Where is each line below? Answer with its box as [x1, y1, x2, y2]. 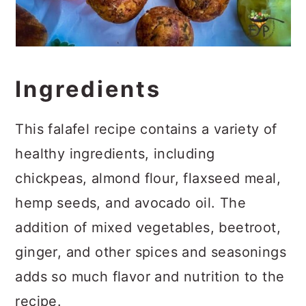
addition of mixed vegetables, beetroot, [15, 219, 281, 236]
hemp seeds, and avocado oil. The [15, 195, 247, 211]
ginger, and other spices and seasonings [15, 244, 286, 260]
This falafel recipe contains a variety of [15, 121, 277, 137]
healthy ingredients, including [15, 145, 215, 162]
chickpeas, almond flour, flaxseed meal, [15, 170, 281, 186]
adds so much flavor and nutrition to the [15, 268, 285, 285]
